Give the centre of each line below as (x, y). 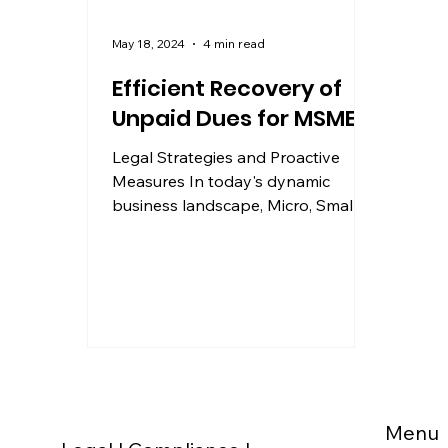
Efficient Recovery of (227, 88)
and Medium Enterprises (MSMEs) (240, 228)
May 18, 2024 (149, 44)
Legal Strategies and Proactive (226, 156)
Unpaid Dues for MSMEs (240, 118)
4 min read (234, 44)
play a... (140, 252)
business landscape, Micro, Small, (236, 204)
